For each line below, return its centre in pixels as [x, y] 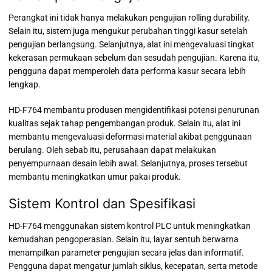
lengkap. [25, 84]
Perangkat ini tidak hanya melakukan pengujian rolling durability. [129, 17]
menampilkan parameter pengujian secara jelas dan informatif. [126, 253]
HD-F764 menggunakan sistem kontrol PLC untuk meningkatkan [130, 226]
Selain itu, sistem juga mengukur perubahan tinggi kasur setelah [128, 31]
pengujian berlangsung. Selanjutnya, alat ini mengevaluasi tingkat [131, 44]
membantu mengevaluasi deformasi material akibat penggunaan [130, 136]
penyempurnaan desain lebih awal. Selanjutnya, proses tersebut [128, 163]
